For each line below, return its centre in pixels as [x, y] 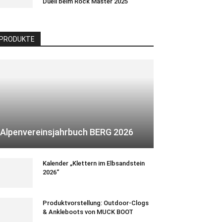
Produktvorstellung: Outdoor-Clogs [96, 203]
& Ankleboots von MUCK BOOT [88, 212]
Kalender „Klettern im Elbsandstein [94, 164]
